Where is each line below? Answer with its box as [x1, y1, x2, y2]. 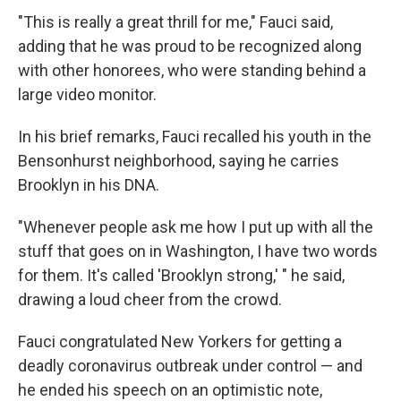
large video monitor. [18, 85, 157, 105]
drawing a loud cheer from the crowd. [18, 290, 282, 310]
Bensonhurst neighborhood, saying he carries [18, 151, 339, 171]
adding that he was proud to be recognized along [18, 37, 362, 56]
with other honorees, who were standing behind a [18, 61, 366, 81]
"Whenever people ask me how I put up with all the [18, 218, 373, 237]
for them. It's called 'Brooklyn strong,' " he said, [18, 266, 345, 286]
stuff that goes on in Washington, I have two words [18, 242, 378, 261]
